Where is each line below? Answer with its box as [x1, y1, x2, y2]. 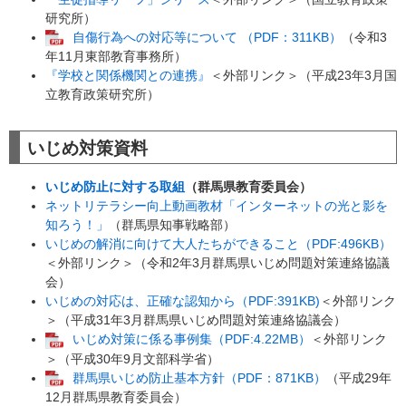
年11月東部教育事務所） [45, 49, 187, 64]
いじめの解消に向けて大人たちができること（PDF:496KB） [45, 237, 391, 252]
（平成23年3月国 [299, 68, 397, 83]
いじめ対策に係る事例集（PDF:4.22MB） [72, 332, 311, 347]
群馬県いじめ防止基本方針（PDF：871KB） [72, 370, 326, 385]
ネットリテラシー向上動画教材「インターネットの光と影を [45, 198, 388, 214]
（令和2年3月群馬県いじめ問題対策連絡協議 [134, 256, 390, 271]
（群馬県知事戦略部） [109, 217, 236, 233]
